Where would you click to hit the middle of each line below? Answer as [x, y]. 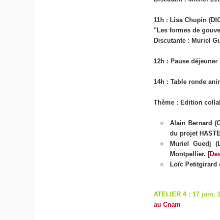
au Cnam [167, 205]
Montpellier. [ [190, 154]
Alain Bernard [192, 123]
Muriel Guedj [192, 143]
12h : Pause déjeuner [186, 61]
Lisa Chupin [189, 20]
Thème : [166, 102]
